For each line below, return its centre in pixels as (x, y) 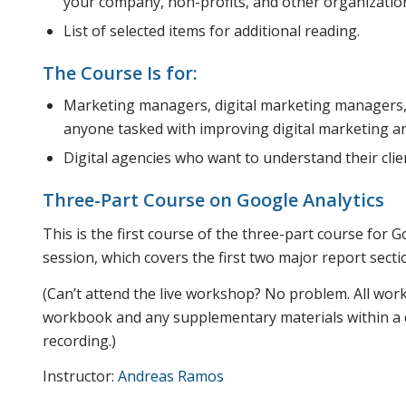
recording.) (79, 340)
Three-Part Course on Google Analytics (213, 199)
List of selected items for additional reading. (212, 30)
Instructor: (80, 377)
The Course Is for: (120, 72)
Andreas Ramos (171, 377)
